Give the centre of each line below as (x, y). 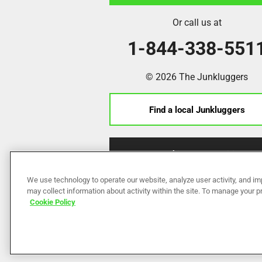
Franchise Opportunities (197, 154)
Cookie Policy (53, 202)
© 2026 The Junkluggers (197, 77)
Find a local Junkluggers (197, 110)
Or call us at (197, 22)
